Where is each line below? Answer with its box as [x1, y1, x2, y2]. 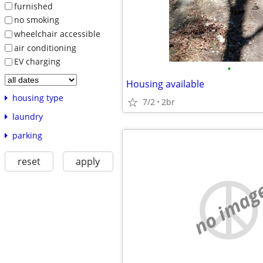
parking [12, 129, 42, 141]
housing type [12, 92, 63, 103]
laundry [12, 110, 43, 122]
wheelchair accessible [14, 28, 100, 39]
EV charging [14, 56, 60, 68]
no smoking [14, 14, 59, 26]
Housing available [126, 77, 204, 90]
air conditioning [14, 42, 76, 53]
